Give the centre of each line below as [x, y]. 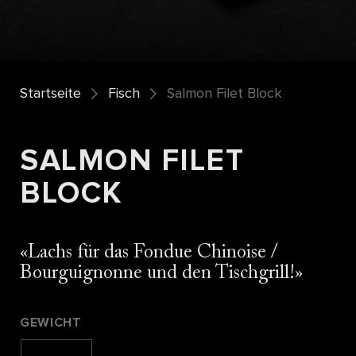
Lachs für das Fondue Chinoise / [153, 253]
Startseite [50, 94]
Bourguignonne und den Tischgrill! [157, 274]
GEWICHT [51, 323]
